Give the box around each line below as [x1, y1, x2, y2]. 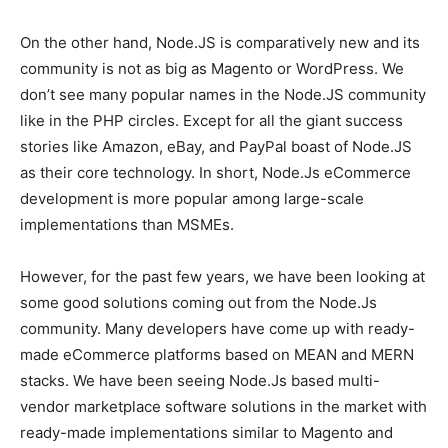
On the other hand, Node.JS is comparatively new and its [20, 33, 420, 53]
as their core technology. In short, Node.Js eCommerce [20, 163, 411, 183]
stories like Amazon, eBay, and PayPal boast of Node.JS [20, 137, 412, 157]
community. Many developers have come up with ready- [20, 319, 415, 339]
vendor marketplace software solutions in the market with [20, 397, 427, 417]
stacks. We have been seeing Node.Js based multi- [20, 371, 380, 391]
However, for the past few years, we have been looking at [20, 267, 425, 287]
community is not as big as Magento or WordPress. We [20, 59, 404, 79]
